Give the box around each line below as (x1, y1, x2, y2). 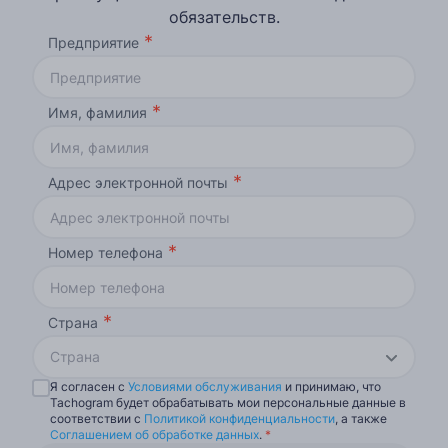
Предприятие (48, 34, 139, 52)
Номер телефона (48, 244, 163, 262)
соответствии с (50, 411, 144, 427)
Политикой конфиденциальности (144, 411, 335, 427)
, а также (335, 411, 387, 427)
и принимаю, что (282, 379, 381, 395)
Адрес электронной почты (48, 174, 228, 192)
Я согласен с (50, 379, 128, 395)
